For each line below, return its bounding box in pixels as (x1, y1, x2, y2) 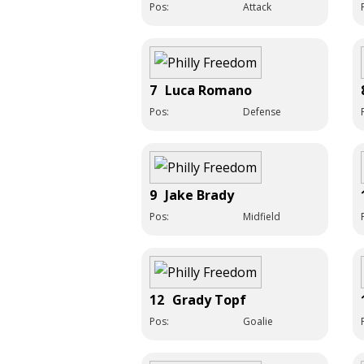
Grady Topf (172, 290, 246, 309)
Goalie (243, 314, 273, 328)
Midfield (243, 209, 280, 223)
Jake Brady (165, 185, 234, 204)
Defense (243, 104, 281, 119)
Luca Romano (165, 80, 252, 99)
